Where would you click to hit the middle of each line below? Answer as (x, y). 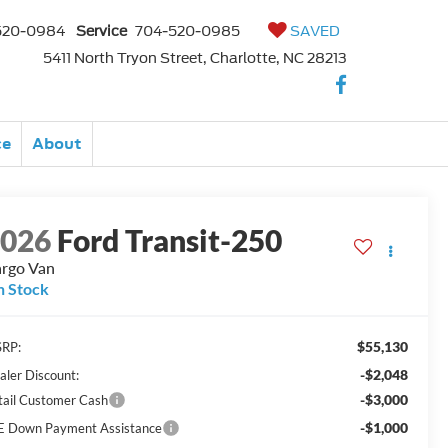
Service (101, 31)
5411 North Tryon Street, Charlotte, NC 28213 (195, 58)
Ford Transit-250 (170, 240)
